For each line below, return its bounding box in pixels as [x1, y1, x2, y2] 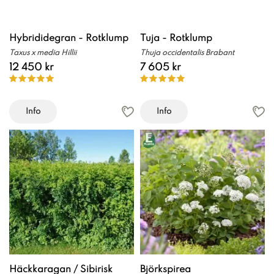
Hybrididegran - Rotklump [9, 33, 128, 43]
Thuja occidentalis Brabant [140, 49, 234, 57]
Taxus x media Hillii [9, 49, 76, 57]
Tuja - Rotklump [140, 33, 212, 43]
